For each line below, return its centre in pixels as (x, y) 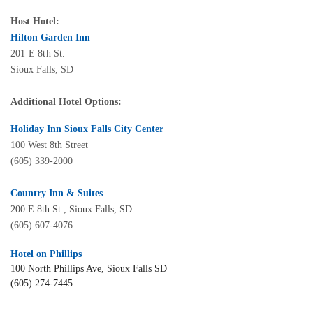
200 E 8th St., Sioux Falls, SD (71, 209)
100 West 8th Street (49, 145)
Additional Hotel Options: (66, 101)
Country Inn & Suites (57, 193)
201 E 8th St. (38, 53)
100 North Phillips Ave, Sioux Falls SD (90, 268)
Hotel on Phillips (46, 254)
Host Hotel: (35, 21)
